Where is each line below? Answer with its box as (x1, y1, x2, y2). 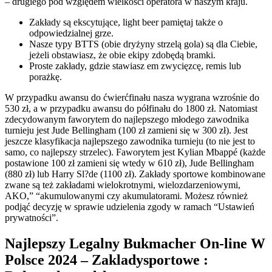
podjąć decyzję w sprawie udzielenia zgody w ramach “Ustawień (5, 202, 254, 212)
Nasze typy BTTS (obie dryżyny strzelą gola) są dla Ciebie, (29, 39, 257, 50)
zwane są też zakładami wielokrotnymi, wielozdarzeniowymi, (5, 180, 240, 191)
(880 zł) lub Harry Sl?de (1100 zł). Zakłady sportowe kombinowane (5, 169, 265, 180)
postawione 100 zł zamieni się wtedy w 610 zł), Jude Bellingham (5, 158, 254, 169)
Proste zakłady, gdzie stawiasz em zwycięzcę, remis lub (29, 61, 241, 72)
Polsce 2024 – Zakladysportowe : (5, 252, 208, 268)
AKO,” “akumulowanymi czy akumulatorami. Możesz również (5, 191, 248, 202)
